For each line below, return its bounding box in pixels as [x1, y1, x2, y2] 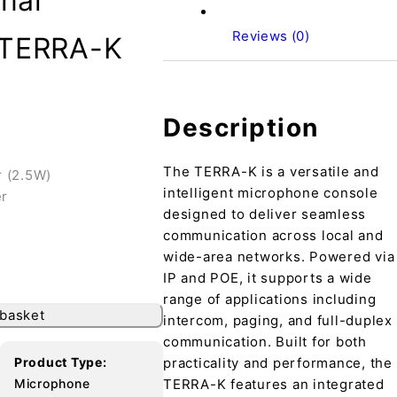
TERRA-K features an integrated [163, 376, 385, 393]
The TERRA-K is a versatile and [163, 163, 379, 180]
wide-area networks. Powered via [163, 248, 395, 265]
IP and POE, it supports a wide [163, 269, 372, 286]
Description [163, 113, 319, 143]
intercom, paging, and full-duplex [163, 312, 393, 329]
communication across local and [163, 227, 384, 244]
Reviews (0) [231, 27, 310, 44]
